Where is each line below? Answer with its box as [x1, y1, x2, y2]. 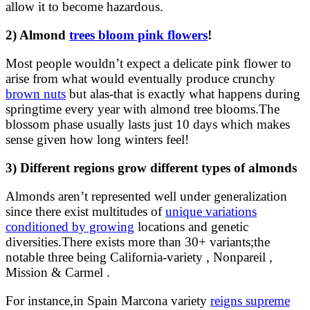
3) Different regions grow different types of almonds [6, 161, 297, 176]
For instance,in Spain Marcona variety [6, 293, 210, 309]
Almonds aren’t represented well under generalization [6, 189, 287, 204]
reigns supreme [210, 293, 290, 309]
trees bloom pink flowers [69, 28, 208, 43]
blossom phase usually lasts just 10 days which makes [6, 117, 290, 132]
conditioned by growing [6, 219, 134, 235]
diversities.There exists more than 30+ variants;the [6, 235, 270, 250]
